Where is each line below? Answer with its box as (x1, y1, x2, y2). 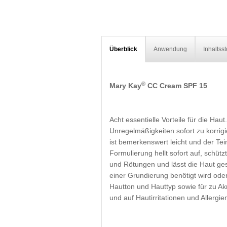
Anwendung (153, 46, 187, 53)
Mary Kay (109, 82, 141, 90)
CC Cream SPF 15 (145, 82, 207, 90)
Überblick (109, 46, 137, 53)
